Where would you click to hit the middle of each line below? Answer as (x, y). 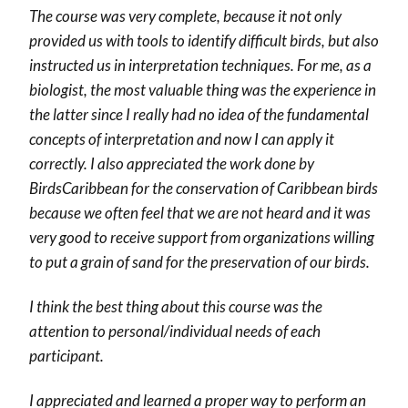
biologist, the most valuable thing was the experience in (203, 89)
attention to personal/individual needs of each (175, 331)
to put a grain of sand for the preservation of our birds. (199, 261)
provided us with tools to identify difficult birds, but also (204, 40)
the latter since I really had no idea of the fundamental (199, 114)
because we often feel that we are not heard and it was (200, 212)
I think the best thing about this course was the (176, 306)
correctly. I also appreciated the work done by (172, 163)
